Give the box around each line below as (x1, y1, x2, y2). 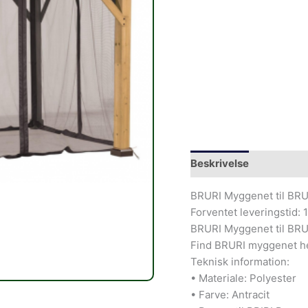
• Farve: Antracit (190, 287, 269, 301)
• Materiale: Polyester (190, 271, 296, 285)
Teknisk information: (190, 254, 289, 268)
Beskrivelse (190, 157, 249, 170)
